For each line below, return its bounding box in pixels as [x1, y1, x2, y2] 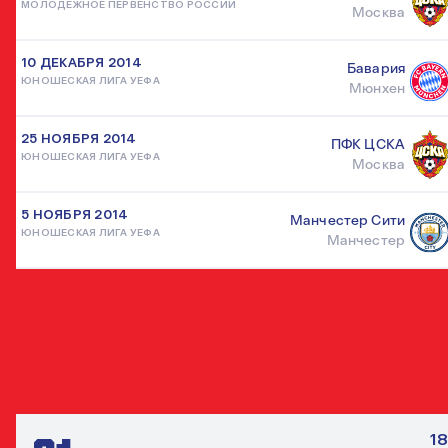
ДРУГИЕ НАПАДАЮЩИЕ [16, 369, 298, 414]
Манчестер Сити [290, 212, 405, 229]
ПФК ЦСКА [330, 136, 405, 153]
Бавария [347, 60, 405, 77]
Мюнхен [349, 80, 405, 97]
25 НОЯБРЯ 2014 [21, 131, 137, 147]
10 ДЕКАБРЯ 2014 [21, 55, 142, 71]
